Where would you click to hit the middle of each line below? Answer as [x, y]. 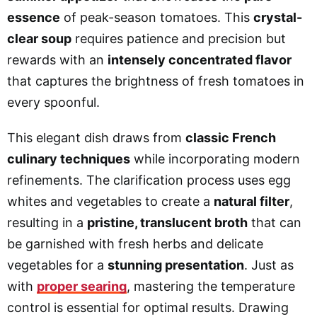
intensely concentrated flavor [200, 59]
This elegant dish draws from [96, 137]
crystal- [278, 17]
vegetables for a [57, 265]
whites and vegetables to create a [110, 201]
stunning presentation [176, 265]
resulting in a [47, 222]
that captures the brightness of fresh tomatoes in [156, 81]
